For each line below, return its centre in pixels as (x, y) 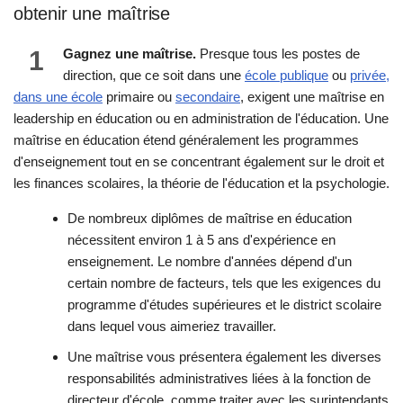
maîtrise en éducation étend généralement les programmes (186, 140)
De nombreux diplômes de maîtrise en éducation (210, 219)
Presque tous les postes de (278, 54)
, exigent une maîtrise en (312, 97)
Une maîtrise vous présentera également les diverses (224, 357)
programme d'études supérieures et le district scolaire (224, 305)
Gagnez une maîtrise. (130, 54)
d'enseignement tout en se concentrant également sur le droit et (199, 162)
